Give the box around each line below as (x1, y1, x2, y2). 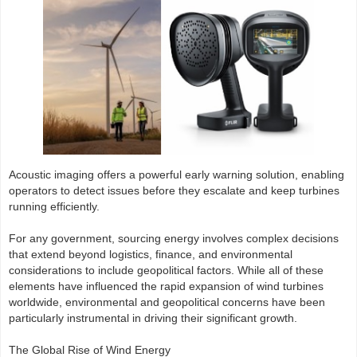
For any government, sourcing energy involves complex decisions (9, 231, 339, 245)
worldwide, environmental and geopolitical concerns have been (9, 295, 325, 308)
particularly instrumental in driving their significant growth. (9, 311, 297, 324)
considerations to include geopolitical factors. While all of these (9, 263, 324, 277)
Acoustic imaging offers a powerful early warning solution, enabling (9, 167, 344, 181)
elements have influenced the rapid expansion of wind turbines (9, 279, 324, 292)
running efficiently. (9, 199, 100, 213)
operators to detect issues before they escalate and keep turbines (9, 183, 339, 197)
